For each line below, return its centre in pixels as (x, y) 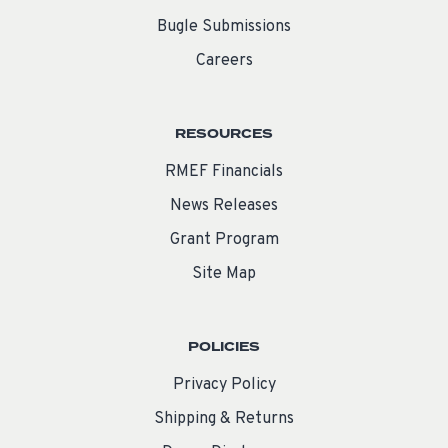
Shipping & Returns (224, 418)
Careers (224, 60)
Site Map (224, 273)
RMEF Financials (224, 171)
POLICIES (224, 346)
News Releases (224, 205)
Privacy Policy (224, 384)
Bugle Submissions (224, 26)
